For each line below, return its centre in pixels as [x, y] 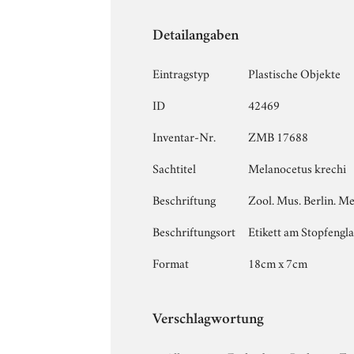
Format [171, 262]
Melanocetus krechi [298, 167]
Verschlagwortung [209, 320]
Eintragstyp [181, 72]
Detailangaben [196, 36]
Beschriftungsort [194, 230]
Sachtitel [175, 167]
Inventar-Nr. [185, 136]
